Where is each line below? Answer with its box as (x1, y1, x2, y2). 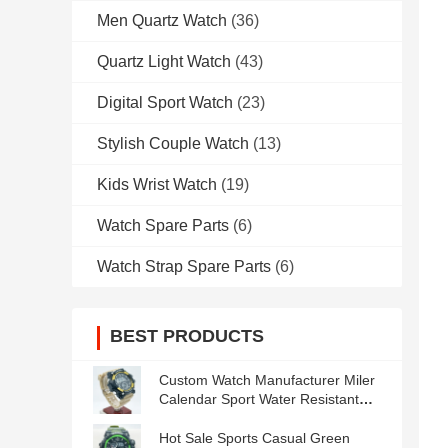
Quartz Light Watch (97, 53, 231, 71)
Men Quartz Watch (97, 12, 227, 30)
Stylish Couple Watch (97, 135, 249, 153)
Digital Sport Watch (97, 94, 233, 112)
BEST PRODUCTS (110, 326, 264, 347)
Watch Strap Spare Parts (97, 258, 271, 276)
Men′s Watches (159, 410, 255, 427)
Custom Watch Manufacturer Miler (159, 372, 375, 389)
